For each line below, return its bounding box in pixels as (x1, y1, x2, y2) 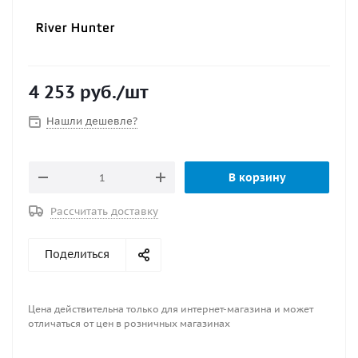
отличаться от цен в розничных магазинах (28, 317, 230, 329)
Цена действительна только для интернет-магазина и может (28, 303, 313, 315)
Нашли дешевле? (46, 114, 137, 128)
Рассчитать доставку (50, 205, 158, 218)
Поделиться (45, 247, 109, 261)
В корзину (228, 170, 286, 185)
